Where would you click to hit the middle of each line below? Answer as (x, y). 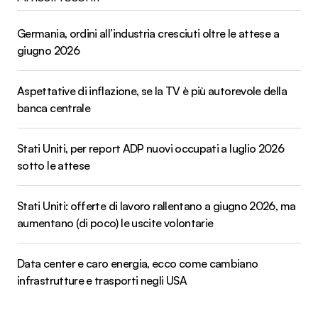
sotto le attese (54, 166)
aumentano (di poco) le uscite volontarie (115, 223)
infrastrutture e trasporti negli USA (102, 281)
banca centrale (54, 108)
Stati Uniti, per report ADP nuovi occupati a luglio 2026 (151, 149)
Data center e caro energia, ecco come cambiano (138, 264)
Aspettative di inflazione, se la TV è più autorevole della (152, 91)
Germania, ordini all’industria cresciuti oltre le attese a (148, 34)
